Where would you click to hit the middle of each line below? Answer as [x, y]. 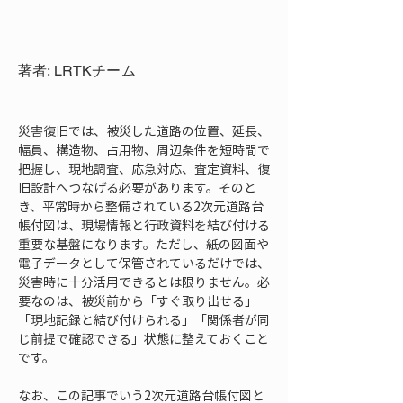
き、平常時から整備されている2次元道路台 [141, 206]
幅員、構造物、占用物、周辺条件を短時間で [144, 149]
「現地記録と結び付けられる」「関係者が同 [144, 319]
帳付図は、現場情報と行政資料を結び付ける [144, 225]
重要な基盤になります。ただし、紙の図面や [143, 244]
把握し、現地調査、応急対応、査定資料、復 [144, 168]
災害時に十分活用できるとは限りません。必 [144, 282]
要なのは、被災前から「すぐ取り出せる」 [138, 300]
